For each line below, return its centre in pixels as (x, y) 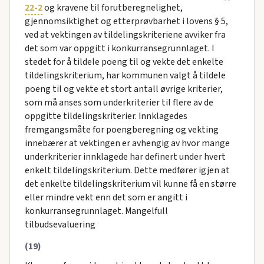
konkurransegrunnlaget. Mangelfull (96, 211)
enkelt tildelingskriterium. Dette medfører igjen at (127, 171)
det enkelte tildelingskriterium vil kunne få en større (130, 184)
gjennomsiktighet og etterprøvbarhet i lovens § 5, (126, 22)
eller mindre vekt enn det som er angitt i (106, 198)
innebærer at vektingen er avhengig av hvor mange (127, 143)
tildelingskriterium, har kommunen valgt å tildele (125, 76)
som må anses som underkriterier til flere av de (119, 103)
